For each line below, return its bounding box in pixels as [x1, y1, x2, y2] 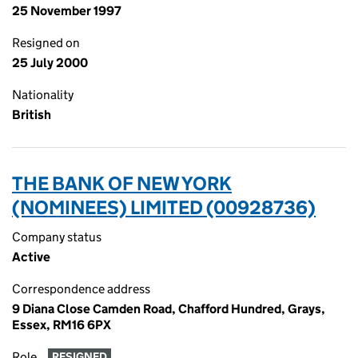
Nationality [12, 87, 74, 102]
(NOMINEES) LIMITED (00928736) [12, 196, 316, 219]
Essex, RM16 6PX [12, 317, 111, 332]
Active [12, 249, 50, 265]
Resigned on [12, 35, 80, 50]
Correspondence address [12, 281, 150, 296]
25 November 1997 [12, 3, 121, 18]
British [12, 107, 51, 122]
